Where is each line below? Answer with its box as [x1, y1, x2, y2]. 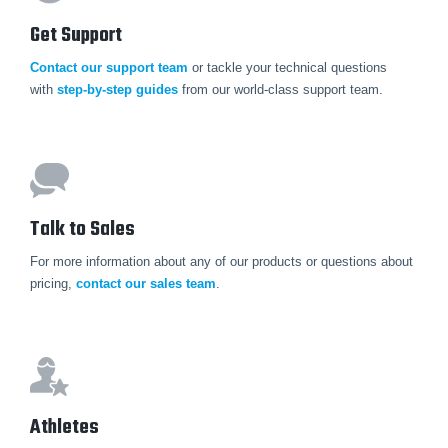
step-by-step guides [57, 81, 178, 97]
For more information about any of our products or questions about [30, 254, 413, 270]
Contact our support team [30, 59, 188, 75]
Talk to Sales [30, 213, 135, 247]
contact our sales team [76, 276, 216, 292]
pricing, [30, 276, 76, 292]
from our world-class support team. [178, 81, 383, 97]
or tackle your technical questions [188, 59, 387, 75]
